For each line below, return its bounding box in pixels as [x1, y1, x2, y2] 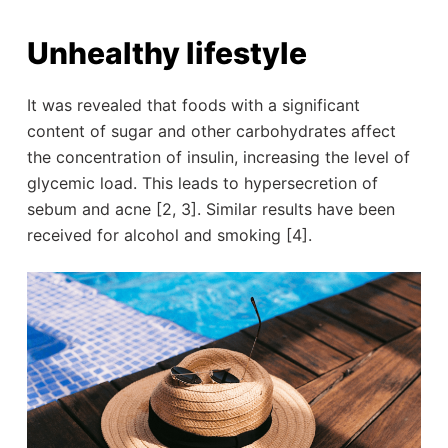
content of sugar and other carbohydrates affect [26, 121, 396, 141]
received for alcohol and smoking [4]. [26, 225, 312, 245]
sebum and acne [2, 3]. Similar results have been [26, 199, 395, 219]
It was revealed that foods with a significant [26, 95, 360, 115]
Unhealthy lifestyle [26, 35, 313, 71]
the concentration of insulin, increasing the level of [26, 147, 410, 167]
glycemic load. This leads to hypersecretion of [26, 173, 378, 193]
